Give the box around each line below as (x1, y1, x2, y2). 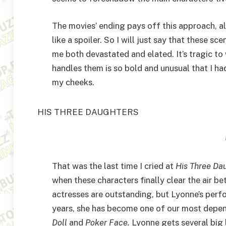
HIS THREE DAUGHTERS (37, 106, 139, 117)
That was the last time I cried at (52, 160, 176, 171)
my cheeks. (52, 77, 94, 87)
